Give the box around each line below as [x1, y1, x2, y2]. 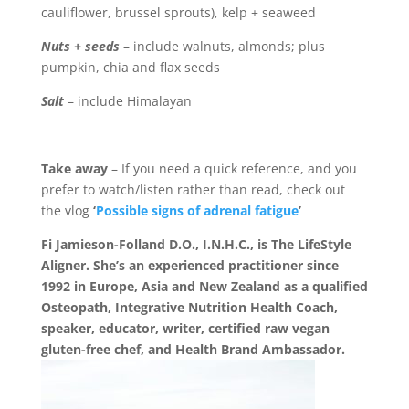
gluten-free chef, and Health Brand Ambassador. [40, 341, 345, 359]
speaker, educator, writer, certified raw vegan [40, 320, 330, 338]
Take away [40, 160, 108, 178]
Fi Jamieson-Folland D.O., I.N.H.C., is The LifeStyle [40, 236, 351, 254]
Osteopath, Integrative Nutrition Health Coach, [40, 299, 338, 317]
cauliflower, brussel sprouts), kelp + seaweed [40, 4, 316, 22]
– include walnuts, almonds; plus [119, 37, 325, 56]
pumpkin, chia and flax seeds [40, 58, 220, 77]
